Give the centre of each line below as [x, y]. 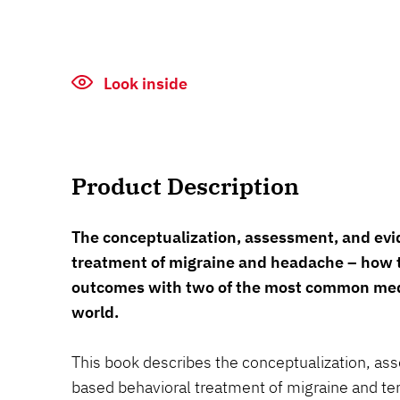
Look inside [144, 83]
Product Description [185, 186]
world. [95, 312]
